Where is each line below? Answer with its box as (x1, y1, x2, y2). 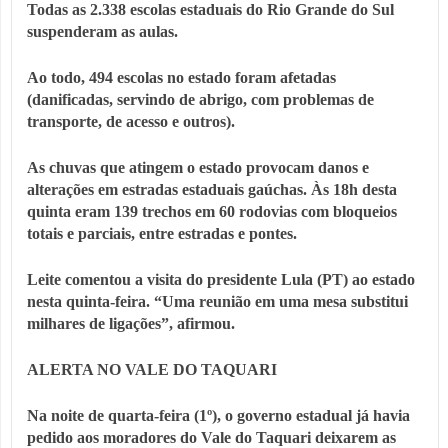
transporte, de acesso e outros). (27, 113, 235, 131)
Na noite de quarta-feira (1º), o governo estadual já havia (27, 407, 410, 425)
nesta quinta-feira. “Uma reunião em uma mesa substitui (27, 293, 408, 311)
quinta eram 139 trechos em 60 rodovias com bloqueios (27, 203, 397, 221)
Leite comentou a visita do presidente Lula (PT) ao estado (27, 271, 415, 289)
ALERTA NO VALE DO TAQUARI (27, 361, 277, 379)
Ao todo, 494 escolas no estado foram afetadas (27, 69, 336, 87)
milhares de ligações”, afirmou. (27, 315, 235, 333)
